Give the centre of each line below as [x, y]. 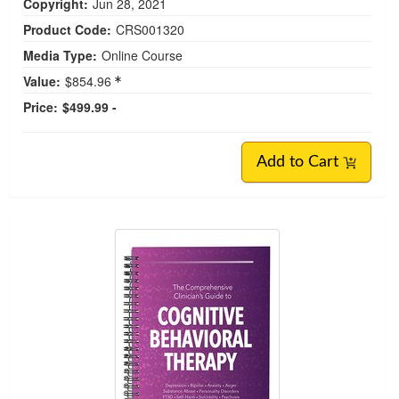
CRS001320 [150, 30]
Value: [42, 81]
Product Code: [67, 30]
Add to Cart [300, 163]
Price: [41, 107]
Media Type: [60, 56]
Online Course [142, 56]
